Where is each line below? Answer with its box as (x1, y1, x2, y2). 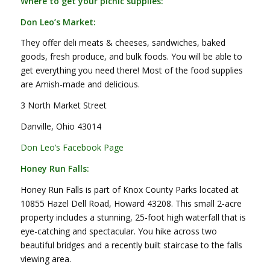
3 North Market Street (20, 99, 107, 111)
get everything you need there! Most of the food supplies (20, 64, 243, 77)
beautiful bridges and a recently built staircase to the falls (20, 239, 242, 251)
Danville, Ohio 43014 (20, 121, 101, 133)
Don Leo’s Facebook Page (20, 142, 124, 154)
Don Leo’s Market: (20, 16, 96, 28)
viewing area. (20, 253, 71, 265)
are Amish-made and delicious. (20, 78, 140, 90)
